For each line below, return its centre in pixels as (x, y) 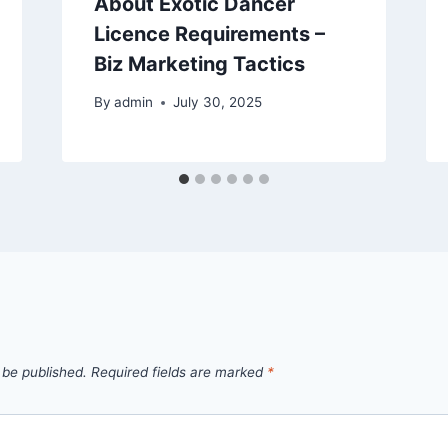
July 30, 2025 (217, 102)
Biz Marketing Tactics (199, 63)
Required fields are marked (179, 372)
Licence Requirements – (209, 33)
